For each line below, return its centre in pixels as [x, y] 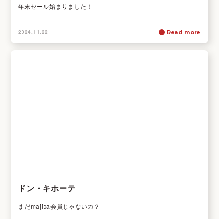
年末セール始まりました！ [55, 6]
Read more [184, 33]
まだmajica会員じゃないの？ [59, 206]
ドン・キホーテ [47, 188]
